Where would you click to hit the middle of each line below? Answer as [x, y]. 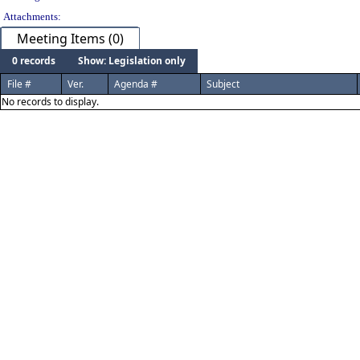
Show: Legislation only [132, 61]
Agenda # [136, 84]
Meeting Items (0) [70, 39]
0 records [34, 61]
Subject [223, 84]
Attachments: [32, 16]
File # [19, 84]
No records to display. [50, 102]
